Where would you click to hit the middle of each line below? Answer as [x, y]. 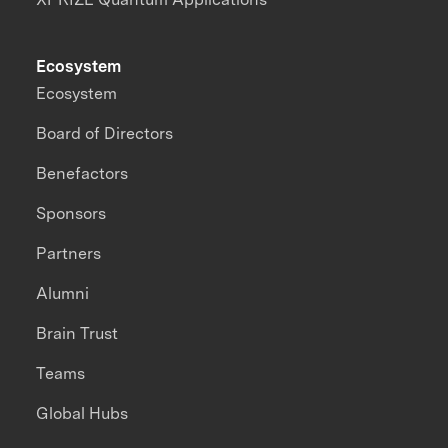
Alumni [63, 294]
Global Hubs [82, 414]
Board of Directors [105, 134]
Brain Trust [77, 334]
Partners [69, 254]
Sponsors [71, 214]
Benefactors [82, 174]
